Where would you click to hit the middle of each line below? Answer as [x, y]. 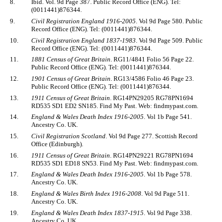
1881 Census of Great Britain [71, 59]
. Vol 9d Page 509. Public [169, 40]
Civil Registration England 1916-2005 [83, 21]
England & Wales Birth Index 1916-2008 [86, 193]
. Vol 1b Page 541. [168, 117]
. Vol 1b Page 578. [168, 174]
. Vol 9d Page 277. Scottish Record [152, 136]
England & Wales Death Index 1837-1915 [87, 213]
